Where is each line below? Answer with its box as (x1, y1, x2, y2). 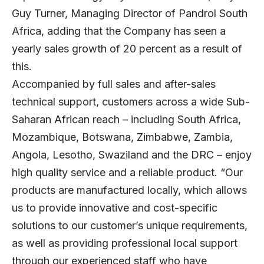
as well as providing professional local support (12, 236, 237, 249)
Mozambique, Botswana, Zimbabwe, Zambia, (12, 130, 233, 143)
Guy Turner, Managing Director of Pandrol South (12, 6, 247, 19)
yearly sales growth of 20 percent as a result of (12, 42, 242, 55)
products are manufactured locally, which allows (12, 183, 247, 196)
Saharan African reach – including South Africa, (12, 113, 241, 126)
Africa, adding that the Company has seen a (12, 24, 226, 37)
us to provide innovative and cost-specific (12, 201, 217, 214)
